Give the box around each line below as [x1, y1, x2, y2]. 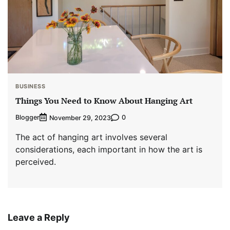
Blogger [15, 113, 40, 122]
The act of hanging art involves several [15, 131, 167, 142]
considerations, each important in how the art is [15, 144, 202, 155]
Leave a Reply [8, 212, 70, 223]
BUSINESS [15, 82, 45, 90]
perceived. [15, 156, 56, 167]
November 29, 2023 [49, 113, 111, 122]
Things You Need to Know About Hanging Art [15, 95, 193, 107]
